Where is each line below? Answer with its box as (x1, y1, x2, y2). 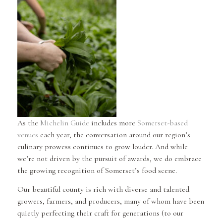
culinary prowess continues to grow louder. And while (17, 141, 188, 152)
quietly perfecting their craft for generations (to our (17, 208, 183, 219)
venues (17, 129, 38, 140)
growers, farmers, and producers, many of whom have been (17, 196, 204, 207)
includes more (89, 117, 137, 128)
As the (17, 117, 40, 128)
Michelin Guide (40, 117, 89, 128)
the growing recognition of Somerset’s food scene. (17, 165, 177, 175)
